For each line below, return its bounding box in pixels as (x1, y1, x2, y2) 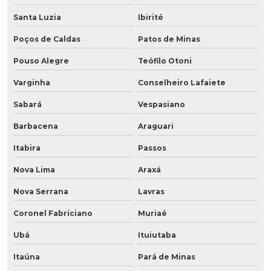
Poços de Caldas (13, 34, 80, 44)
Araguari (137, 121, 174, 131)
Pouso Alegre (13, 56, 69, 65)
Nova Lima (13, 165, 55, 174)
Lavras (137, 186, 165, 196)
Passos (137, 143, 166, 152)
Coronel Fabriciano (13, 208, 93, 218)
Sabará (13, 99, 42, 109)
